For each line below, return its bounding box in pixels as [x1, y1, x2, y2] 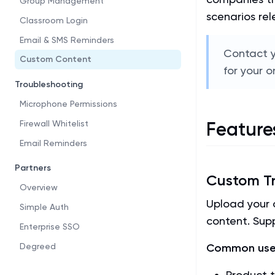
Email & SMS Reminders [20, 35, 114, 45]
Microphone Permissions [20, 99, 117, 109]
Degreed [20, 241, 56, 251]
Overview [20, 182, 58, 192]
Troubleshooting [15, 79, 83, 90]
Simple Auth [20, 202, 69, 212]
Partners [15, 163, 51, 173]
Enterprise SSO [20, 222, 80, 231]
